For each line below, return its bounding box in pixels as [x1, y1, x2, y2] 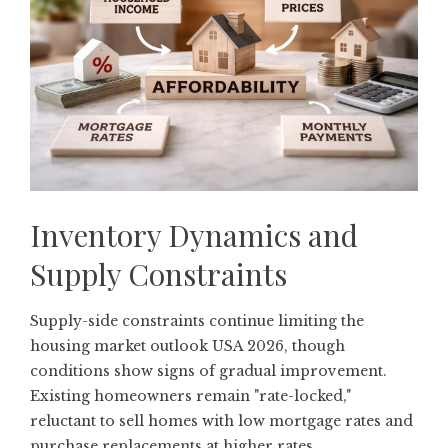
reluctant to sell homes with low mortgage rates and [30, 412, 413, 431]
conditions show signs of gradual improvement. [30, 362, 387, 381]
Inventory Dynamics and [30, 215, 358, 256]
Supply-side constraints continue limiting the [30, 312, 364, 331]
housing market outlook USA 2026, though [30, 337, 345, 356]
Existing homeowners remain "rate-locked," [30, 387, 351, 406]
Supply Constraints [30, 254, 287, 295]
